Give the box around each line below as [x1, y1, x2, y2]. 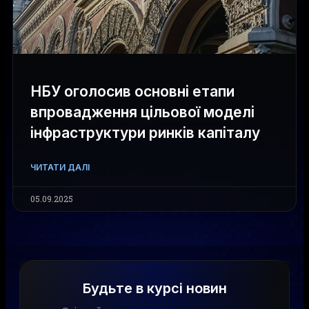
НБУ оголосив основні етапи [30, 83, 235, 100]
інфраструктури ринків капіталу [30, 124, 263, 141]
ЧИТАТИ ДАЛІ [30, 162, 90, 172]
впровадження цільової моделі [30, 103, 255, 121]
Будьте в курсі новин [82, 280, 227, 297]
